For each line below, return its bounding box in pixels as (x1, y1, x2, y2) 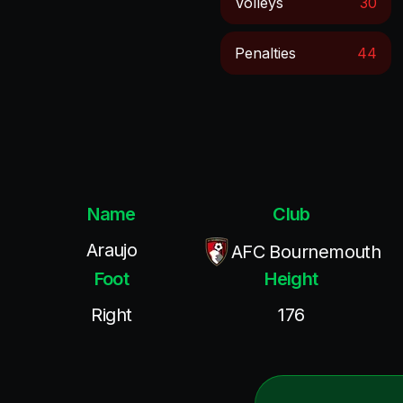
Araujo (85, 239, 138, 261)
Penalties (235, 44, 297, 62)
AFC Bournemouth (230, 241, 381, 263)
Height (264, 268, 318, 290)
